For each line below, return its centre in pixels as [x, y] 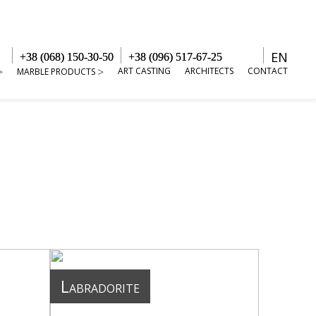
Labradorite [101, 286]
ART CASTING [144, 71]
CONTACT [268, 71]
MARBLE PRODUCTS [56, 72]
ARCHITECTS [209, 71]
